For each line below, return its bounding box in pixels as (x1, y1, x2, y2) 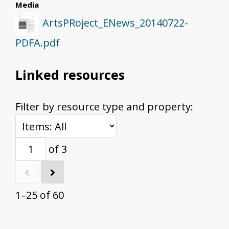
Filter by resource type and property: (15, 100, 193, 114)
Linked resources (15, 66, 125, 84)
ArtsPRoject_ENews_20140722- (42, 16, 188, 30)
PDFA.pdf (15, 36, 60, 50)
